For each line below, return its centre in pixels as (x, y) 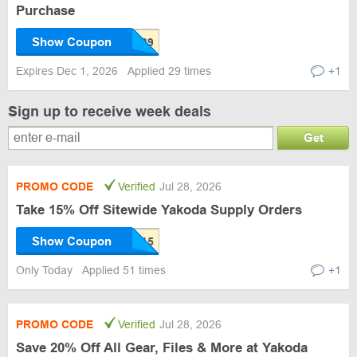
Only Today (46, 270)
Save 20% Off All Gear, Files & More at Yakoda (162, 348)
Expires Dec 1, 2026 (69, 71)
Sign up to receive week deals (110, 112)
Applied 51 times (124, 270)
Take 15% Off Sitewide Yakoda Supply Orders (159, 210)
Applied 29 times (169, 71)
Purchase (45, 11)
